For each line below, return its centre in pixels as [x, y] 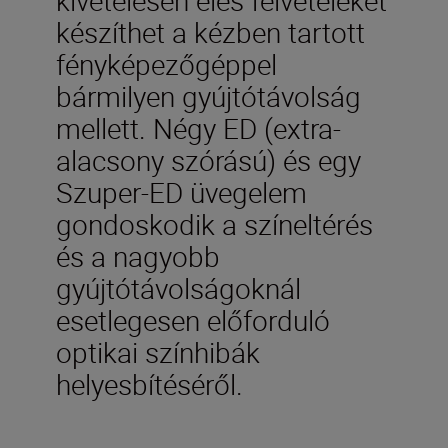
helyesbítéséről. [149, 383]
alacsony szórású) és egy [208, 159]
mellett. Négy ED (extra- [198, 127]
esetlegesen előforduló [193, 319]
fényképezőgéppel [166, 63]
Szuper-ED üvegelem [181, 191]
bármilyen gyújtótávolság [208, 95]
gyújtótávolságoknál [178, 287]
